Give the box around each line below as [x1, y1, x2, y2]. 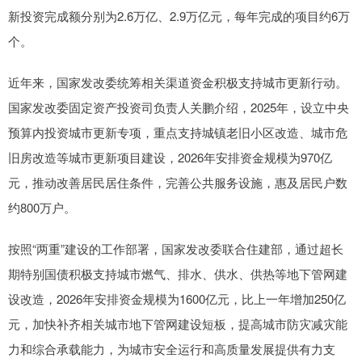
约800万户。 [8, 199, 76, 217]
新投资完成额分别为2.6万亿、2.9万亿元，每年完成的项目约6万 [8, 7, 350, 25]
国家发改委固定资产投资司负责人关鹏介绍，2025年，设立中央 [8, 99, 349, 116]
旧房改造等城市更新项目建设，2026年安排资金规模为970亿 [8, 149, 332, 166]
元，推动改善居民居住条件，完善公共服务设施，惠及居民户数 [8, 174, 347, 192]
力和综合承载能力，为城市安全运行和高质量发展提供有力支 [8, 340, 335, 358]
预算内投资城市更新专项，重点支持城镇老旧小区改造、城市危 [8, 124, 347, 141]
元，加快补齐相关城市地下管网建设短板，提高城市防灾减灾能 [8, 315, 347, 333]
